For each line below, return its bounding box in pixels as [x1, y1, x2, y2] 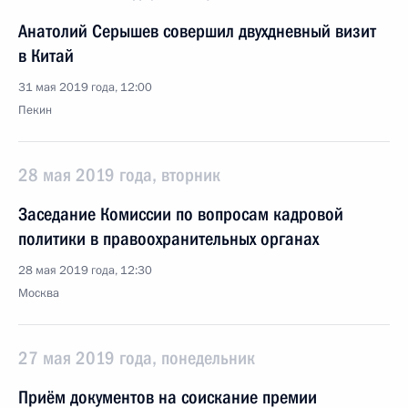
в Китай [18, 45, 74, 66]
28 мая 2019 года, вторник [18, 164, 220, 186]
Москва [18, 285, 59, 301]
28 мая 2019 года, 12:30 [18, 262, 152, 279]
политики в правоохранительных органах [18, 228, 319, 250]
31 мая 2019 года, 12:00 [18, 79, 152, 96]
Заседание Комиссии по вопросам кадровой [18, 203, 343, 225]
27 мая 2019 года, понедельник [18, 347, 255, 369]
